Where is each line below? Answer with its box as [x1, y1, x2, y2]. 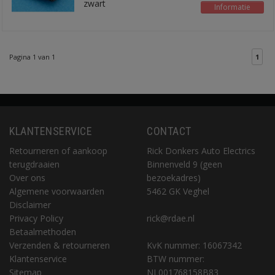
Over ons [9, 172, 45, 184]
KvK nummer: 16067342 [147, 239, 242, 252]
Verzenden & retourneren [9, 239, 110, 252]
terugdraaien [9, 158, 60, 171]
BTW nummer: [147, 253, 204, 265]
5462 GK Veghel [147, 185, 209, 198]
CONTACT [147, 125, 192, 138]
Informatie [214, 2, 250, 12]
